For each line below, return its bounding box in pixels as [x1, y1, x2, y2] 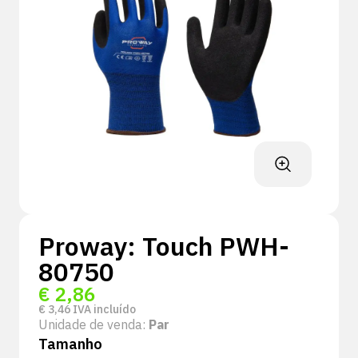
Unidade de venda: [38, 316, 149, 332]
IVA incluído [70, 302, 136, 316]
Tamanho [38, 335, 102, 353]
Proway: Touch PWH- [38, 229, 289, 263]
